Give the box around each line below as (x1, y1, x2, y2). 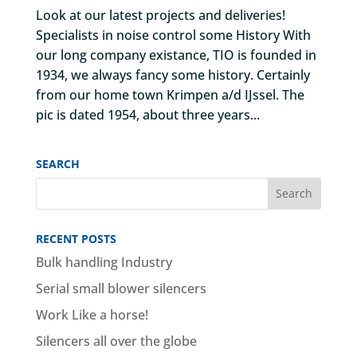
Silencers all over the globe (35, 331, 197, 350)
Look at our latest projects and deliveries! (35, 6, 285, 24)
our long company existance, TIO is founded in (35, 45, 316, 64)
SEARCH (35, 155, 80, 171)
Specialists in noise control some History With (35, 25, 311, 44)
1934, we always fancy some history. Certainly (35, 65, 310, 84)
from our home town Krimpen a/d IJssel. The (35, 85, 304, 104)
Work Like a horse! (35, 305, 148, 324)
